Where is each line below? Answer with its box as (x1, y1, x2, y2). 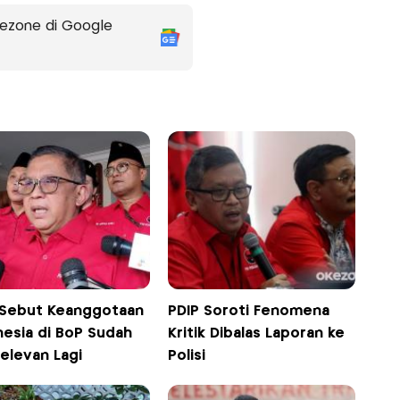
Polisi (168, 348, 206, 362)
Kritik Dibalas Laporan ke (168, 326, 346, 340)
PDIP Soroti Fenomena (168, 304, 330, 318)
